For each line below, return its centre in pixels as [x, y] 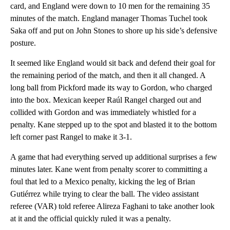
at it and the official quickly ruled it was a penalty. [91, 219]
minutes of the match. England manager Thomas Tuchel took [109, 18]
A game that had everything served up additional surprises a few [114, 157]
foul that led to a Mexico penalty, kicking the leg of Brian [103, 182]
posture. [23, 43]
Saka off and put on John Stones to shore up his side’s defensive [114, 31]
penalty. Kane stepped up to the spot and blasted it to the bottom [113, 125]
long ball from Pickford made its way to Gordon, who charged [111, 88]
